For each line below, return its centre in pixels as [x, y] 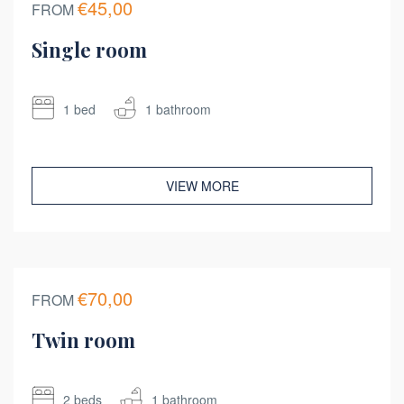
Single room [89, 50]
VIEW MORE [202, 186]
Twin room [83, 340]
